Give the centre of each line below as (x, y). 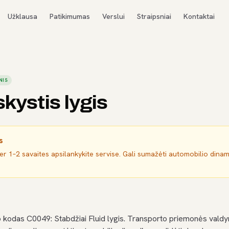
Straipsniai (154, 16)
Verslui (114, 16)
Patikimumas (70, 16)
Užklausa (23, 16)
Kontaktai (199, 16)
